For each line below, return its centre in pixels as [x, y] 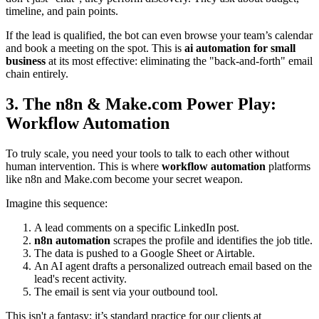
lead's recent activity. [80, 278]
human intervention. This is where [84, 166]
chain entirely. [37, 73]
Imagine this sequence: [57, 203]
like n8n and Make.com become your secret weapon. [124, 179]
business [26, 61]
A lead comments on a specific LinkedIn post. [137, 227]
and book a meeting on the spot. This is [95, 48]
